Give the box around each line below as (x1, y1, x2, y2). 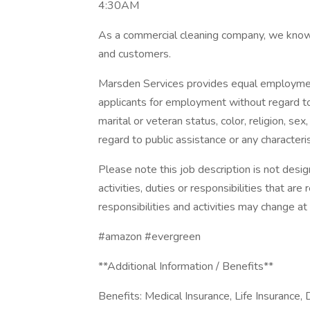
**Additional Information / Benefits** (98, 259, 273, 274)
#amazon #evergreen (98, 229, 201, 244)
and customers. (98, 46, 171, 62)
